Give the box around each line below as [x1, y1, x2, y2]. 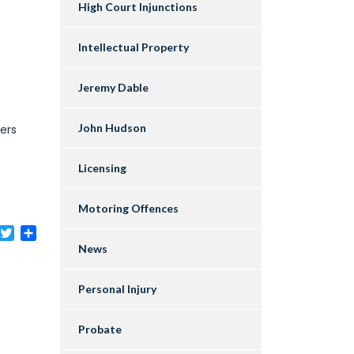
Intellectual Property [78, 40, 189, 55]
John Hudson [78, 121, 146, 135]
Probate [78, 322, 122, 337]
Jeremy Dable [78, 81, 149, 95]
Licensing [78, 161, 126, 175]
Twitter [14, 222, 59, 241]
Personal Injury [78, 282, 156, 296]
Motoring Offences [78, 201, 179, 216]
